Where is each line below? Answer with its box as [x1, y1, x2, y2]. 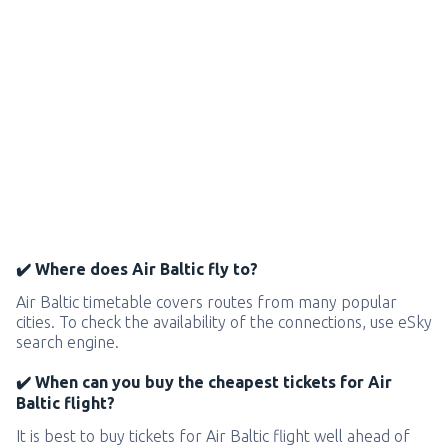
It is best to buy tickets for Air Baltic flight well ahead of [16, 427, 410, 445]
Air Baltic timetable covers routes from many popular [16, 293, 397, 311]
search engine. [16, 333, 119, 351]
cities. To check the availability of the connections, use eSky [16, 313, 432, 331]
